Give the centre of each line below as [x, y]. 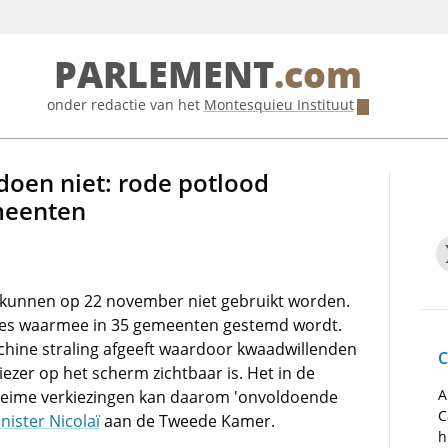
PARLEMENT [163, 75]
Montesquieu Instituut [278, 104]
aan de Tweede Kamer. [187, 421]
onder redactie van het [125, 104]
